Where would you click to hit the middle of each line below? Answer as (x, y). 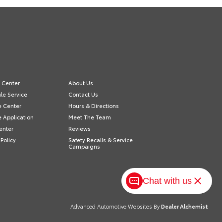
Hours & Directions (93, 105)
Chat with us (167, 181)
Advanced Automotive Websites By (115, 206)
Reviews (79, 128)
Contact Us (83, 94)
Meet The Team (89, 117)
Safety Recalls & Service (100, 139)
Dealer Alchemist (185, 206)
